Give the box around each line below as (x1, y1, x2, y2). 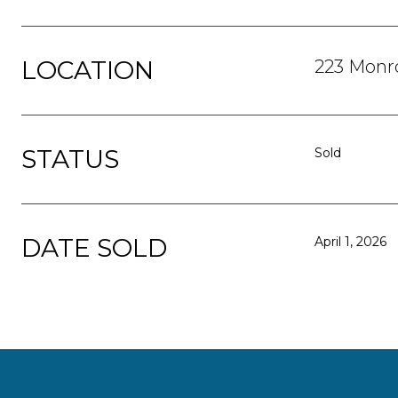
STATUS (21, 144, 119, 174)
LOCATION (21, 55, 154, 85)
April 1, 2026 (314, 234, 386, 250)
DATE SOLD (21, 233, 167, 263)
